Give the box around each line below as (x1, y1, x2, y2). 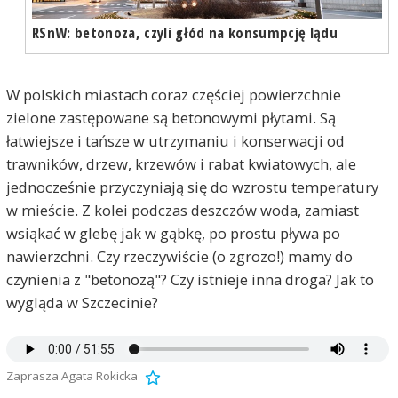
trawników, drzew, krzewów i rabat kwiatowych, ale (5, 154, 356, 175)
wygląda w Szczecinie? (5, 292, 158, 314)
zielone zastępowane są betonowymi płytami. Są (5, 107, 336, 129)
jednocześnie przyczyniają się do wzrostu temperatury (5, 177, 378, 198)
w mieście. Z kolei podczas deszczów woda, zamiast (5, 200, 359, 221)
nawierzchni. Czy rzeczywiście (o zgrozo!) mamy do (5, 246, 353, 267)
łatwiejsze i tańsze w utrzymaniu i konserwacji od (5, 131, 345, 152)
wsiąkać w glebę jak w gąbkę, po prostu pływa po (5, 223, 340, 244)
